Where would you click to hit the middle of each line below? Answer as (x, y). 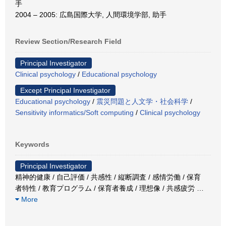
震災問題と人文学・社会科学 (142, 101)
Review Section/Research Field (68, 41)
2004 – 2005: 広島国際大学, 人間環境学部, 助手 (91, 14)
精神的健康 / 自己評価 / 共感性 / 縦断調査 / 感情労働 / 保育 (108, 177)
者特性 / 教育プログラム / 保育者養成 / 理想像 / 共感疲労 (106, 188)
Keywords (32, 144)
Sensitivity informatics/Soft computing (74, 112)
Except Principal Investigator (65, 90)
